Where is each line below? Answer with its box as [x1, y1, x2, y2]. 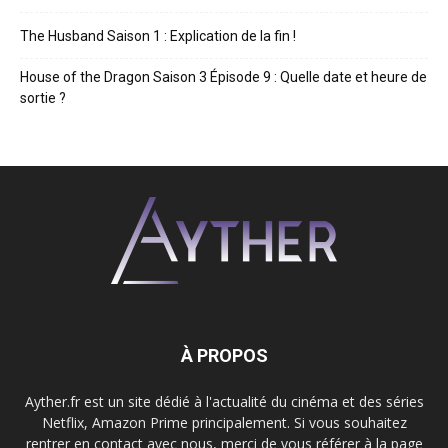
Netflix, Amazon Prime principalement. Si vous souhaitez [41, 412, 407, 432]
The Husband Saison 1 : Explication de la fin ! [20, 27, 296, 44]
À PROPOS [180, 344, 268, 366]
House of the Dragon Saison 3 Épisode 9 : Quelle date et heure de [20, 68, 427, 85]
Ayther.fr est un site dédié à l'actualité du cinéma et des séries [24, 391, 424, 411]
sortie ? [20, 89, 66, 106]
